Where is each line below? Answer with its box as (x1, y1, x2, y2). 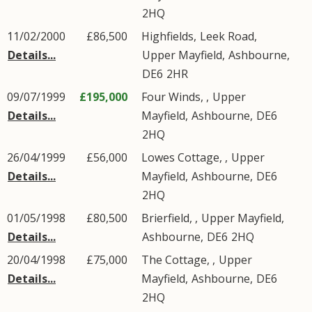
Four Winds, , (141, 89, 212, 104)
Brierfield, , (141, 210, 201, 226)
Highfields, (141, 29, 199, 44)
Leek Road (200, 29, 254, 44)
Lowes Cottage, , (141, 150, 231, 165)
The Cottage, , (141, 252, 218, 267)
